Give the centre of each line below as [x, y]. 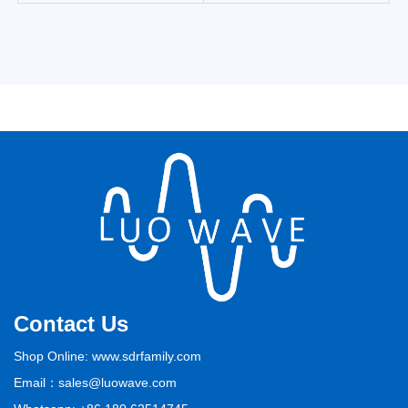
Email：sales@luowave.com [95, 383]
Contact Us [71, 324]
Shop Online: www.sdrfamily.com [107, 357]
